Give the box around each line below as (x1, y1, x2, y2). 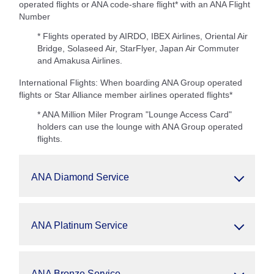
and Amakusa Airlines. (37, 56, 122, 65)
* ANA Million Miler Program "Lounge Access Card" (37, 109, 232, 119)
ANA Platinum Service (31, 220, 128, 231)
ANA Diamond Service (31, 172, 129, 182)
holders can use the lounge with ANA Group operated (37, 122, 243, 131)
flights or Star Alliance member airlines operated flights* (19, 90, 232, 100)
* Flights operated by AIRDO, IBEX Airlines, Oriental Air (37, 31, 248, 41)
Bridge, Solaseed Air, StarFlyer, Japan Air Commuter (37, 43, 239, 53)
